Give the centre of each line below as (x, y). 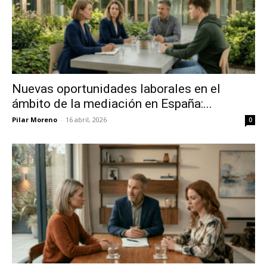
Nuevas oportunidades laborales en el (116, 89)
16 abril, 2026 (86, 119)
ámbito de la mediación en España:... (112, 103)
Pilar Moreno (35, 119)
